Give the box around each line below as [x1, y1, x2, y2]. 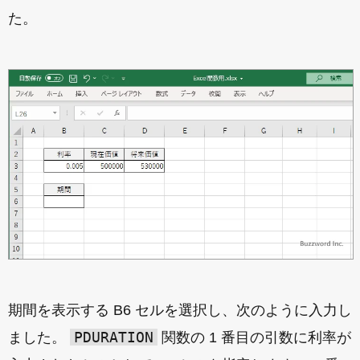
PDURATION [74, 329, 153, 346]
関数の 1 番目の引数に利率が [157, 329, 351, 346]
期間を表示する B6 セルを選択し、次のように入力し [8, 302, 352, 319]
